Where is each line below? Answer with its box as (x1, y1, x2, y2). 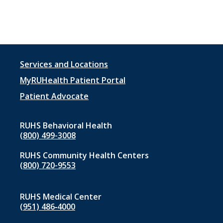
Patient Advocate (20, 91, 89, 102)
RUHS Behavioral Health (20, 120, 112, 131)
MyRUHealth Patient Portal (20, 75, 125, 86)
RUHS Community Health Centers (20, 150, 149, 161)
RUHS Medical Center (20, 191, 102, 203)
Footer (20, 58, 65, 77)
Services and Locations (20, 59, 108, 70)
